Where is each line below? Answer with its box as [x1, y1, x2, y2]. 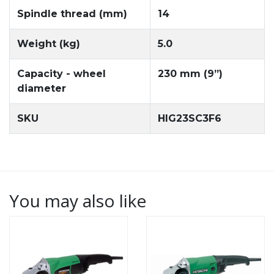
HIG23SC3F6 [158, 112, 221, 124]
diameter [17, 82, 66, 94]
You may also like [9, 188, 146, 212]
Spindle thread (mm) [17, 7, 127, 20]
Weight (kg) [17, 37, 80, 50]
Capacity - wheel [17, 67, 106, 80]
